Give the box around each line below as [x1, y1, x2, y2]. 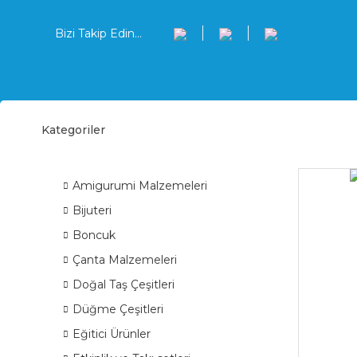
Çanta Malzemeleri [73, 253, 177, 267]
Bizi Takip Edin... [55, 25, 142, 41]
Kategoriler [41, 122, 105, 137]
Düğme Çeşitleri [73, 302, 163, 316]
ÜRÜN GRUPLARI [68, 133, 165, 147]
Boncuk [73, 228, 116, 242]
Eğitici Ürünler [73, 327, 151, 341]
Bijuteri [73, 203, 112, 218]
